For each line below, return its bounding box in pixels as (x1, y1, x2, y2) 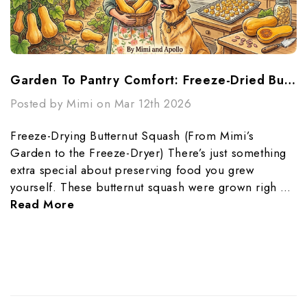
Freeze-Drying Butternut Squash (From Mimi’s (10, 127, 254, 145)
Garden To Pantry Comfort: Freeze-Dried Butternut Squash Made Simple (284, 71, 295, 90)
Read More (10, 196, 75, 213)
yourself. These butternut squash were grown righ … (10, 179, 292, 196)
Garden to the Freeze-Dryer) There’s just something (10, 145, 287, 162)
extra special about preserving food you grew (10, 162, 255, 179)
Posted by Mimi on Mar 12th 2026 (10, 95, 192, 112)
